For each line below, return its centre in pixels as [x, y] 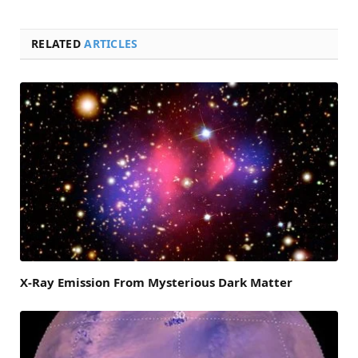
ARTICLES [111, 43]
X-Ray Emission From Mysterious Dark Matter [156, 282]
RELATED [58, 43]
